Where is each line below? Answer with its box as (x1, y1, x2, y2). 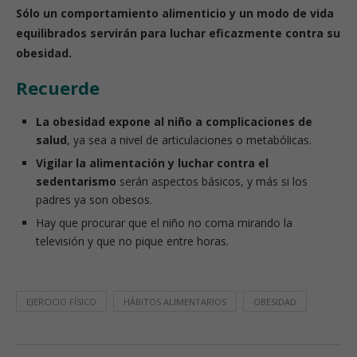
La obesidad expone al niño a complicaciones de (36, 114, 312, 129)
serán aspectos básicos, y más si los (116, 174, 308, 189)
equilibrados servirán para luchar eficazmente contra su (16, 25, 340, 41)
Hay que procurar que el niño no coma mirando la (36, 215, 292, 230)
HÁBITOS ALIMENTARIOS (124, 296, 226, 308)
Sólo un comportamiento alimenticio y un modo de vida (16, 6, 334, 21)
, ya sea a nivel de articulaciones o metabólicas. (67, 132, 312, 147)
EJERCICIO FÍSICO (26, 296, 96, 308)
